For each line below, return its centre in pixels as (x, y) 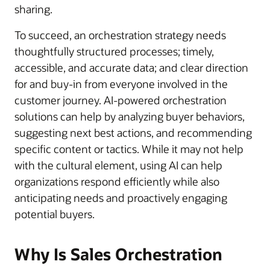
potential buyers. (55, 214)
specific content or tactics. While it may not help (129, 149)
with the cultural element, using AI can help (118, 165)
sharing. (33, 9)
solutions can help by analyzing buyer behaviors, (130, 116)
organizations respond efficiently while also (117, 181)
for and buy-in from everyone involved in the (121, 83)
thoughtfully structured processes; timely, (114, 51)
